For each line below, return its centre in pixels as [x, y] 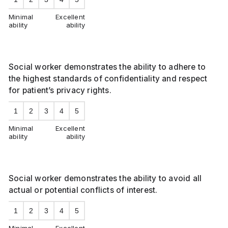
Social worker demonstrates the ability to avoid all [105, 178]
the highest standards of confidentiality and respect [108, 78]
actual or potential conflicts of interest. [83, 190]
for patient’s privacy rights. [60, 90]
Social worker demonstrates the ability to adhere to [107, 67]
